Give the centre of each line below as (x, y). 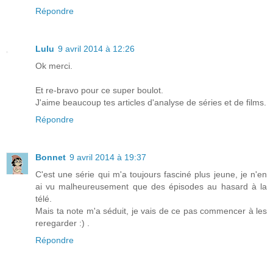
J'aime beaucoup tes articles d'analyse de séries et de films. (151, 102)
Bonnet (51, 157)
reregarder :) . (62, 223)
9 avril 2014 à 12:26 (96, 48)
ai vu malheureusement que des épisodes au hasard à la (151, 186)
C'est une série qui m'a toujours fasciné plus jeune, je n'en (151, 174)
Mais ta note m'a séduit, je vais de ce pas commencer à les (151, 211)
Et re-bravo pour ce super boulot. (99, 90)
